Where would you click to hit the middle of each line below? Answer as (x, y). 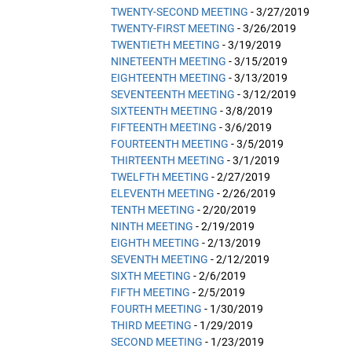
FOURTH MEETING (156, 308)
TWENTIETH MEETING (165, 44)
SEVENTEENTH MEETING (173, 94)
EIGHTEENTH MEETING (169, 77)
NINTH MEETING (152, 226)
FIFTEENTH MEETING (164, 127)
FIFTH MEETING (150, 292)
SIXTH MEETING (151, 275)
